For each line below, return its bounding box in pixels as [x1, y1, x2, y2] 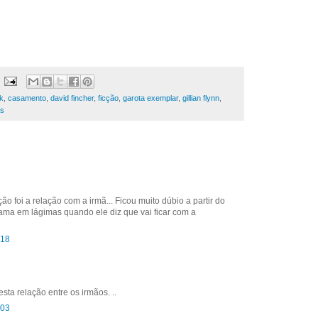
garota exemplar [123, 93, 178, 102]
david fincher [50, 93, 94, 102]
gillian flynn [182, 93, 219, 102]
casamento [8, 93, 46, 102]
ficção [98, 93, 119, 102]
